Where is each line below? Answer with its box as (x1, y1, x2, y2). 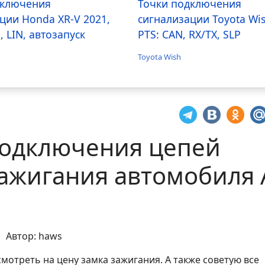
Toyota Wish (138, 51, 182, 62)
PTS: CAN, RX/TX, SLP (138, 27, 241, 41)
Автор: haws (5, 229, 62, 243)
